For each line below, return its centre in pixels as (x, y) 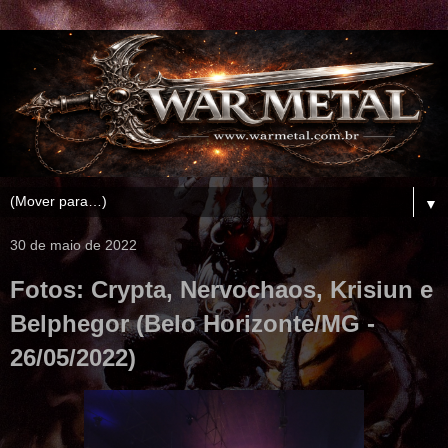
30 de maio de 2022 (73, 244)
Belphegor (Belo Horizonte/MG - (192, 323)
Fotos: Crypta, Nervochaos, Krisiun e (221, 289)
